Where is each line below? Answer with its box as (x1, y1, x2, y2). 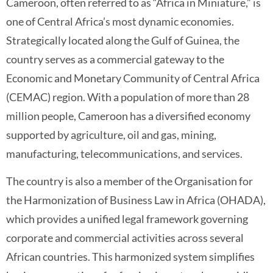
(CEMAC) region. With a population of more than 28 (6, 90, 249, 104)
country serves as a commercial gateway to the (6, 52, 224, 66)
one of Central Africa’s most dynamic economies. (6, 14, 234, 28)
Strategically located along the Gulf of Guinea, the (6, 33, 239, 47)
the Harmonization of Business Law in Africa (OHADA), (6, 193, 266, 207)
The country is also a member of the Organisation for (6, 174, 253, 188)
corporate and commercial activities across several (6, 231, 244, 245)
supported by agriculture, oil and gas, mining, (6, 127, 216, 141)
